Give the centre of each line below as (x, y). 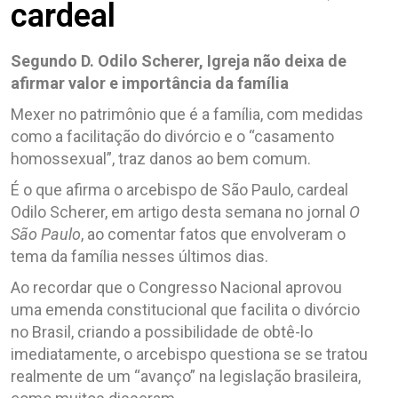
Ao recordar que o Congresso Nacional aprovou (176, 287)
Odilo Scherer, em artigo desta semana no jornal (180, 211)
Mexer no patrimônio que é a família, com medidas (187, 114)
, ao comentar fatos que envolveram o (213, 234)
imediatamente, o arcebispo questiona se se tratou (189, 354)
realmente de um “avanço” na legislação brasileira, (186, 376)
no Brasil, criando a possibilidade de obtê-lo (162, 331)
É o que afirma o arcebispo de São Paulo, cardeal (179, 189)
